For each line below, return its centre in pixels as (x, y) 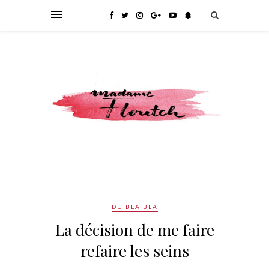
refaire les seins (134, 251)
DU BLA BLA (134, 207)
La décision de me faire (134, 230)
